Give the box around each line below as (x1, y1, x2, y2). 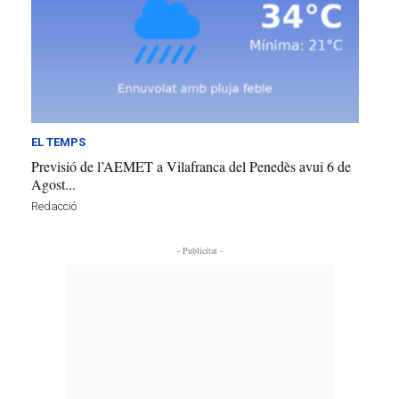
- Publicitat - (176, 243, 223, 256)
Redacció (31, 199, 77, 213)
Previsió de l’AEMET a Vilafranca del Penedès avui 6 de (31, 156, 351, 175)
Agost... (31, 174, 76, 193)
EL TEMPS (31, 134, 85, 149)
